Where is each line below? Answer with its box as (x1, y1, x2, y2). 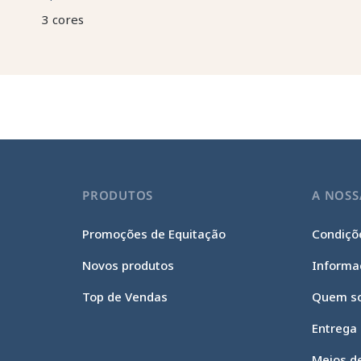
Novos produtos (82, 257, 175, 273)
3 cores (42, 10, 85, 27)
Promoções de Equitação (82, 226, 226, 242)
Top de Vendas (82, 288, 168, 305)
